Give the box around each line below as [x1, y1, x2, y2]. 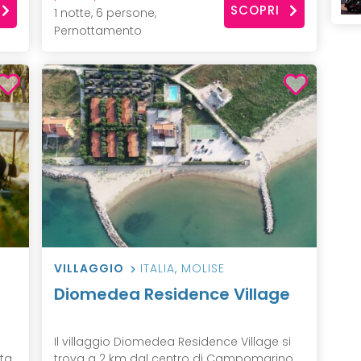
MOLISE [180, 260, 225, 277]
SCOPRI [230, 2, 280, 19]
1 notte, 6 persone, [53, 4, 156, 21]
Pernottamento [53, 22, 142, 39]
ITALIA [139, 260, 175, 277]
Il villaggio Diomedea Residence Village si [53, 334, 291, 351]
